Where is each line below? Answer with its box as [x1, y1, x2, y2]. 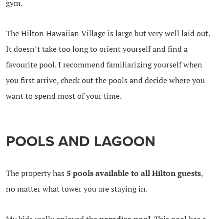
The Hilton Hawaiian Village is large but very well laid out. [5, 27, 210, 39]
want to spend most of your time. [5, 90, 122, 101]
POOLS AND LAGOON [5, 132, 155, 151]
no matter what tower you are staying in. [5, 183, 148, 194]
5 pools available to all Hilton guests [66, 167, 201, 178]
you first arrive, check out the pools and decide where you [5, 74, 205, 86]
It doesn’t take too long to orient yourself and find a [5, 43, 188, 54]
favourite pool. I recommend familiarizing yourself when [5, 59, 202, 70]
